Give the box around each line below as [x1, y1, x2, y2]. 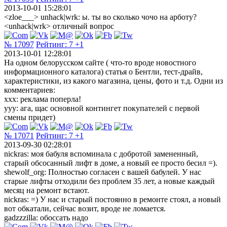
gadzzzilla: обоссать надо [4, 213, 88, 222]
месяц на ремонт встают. [4, 185, 89, 195]
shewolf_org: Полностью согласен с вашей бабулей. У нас [4, 167, 201, 176]
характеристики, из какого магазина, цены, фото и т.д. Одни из [4, 76, 223, 85]
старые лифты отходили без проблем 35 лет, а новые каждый [4, 176, 215, 185]
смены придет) [4, 112, 55, 122]
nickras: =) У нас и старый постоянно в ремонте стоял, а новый [4, 195, 221, 204]
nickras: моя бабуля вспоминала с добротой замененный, [4, 149, 198, 158]
